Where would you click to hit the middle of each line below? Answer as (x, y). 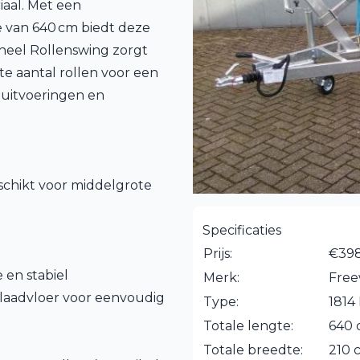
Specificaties (242, 230)
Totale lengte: (248, 326)
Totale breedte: (253, 350)
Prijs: (218, 254)
